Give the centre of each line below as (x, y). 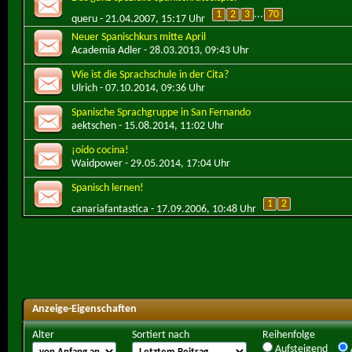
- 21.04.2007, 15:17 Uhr (151, 19)
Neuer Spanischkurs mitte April (139, 37)
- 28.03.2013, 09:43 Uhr (195, 50)
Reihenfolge (289, 335)
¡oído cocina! (100, 150)
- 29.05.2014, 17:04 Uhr (176, 163)
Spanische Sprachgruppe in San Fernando (161, 112)
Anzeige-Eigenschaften (84, 309)
